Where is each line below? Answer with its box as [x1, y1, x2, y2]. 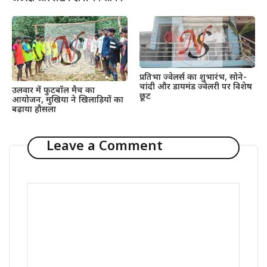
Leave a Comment [46, 138, 163, 156]
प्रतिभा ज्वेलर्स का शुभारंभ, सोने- [139, 72, 247, 84]
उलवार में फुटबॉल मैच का [12, 85, 95, 97]
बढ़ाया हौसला [12, 104, 56, 116]
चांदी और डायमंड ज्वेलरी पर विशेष [139, 82, 252, 94]
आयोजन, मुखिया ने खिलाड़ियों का [12, 94, 123, 106]
